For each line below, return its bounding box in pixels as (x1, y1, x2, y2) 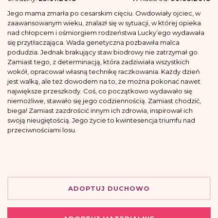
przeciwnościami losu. (7, 126, 76, 134)
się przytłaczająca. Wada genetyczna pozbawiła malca (7, 38, 180, 47)
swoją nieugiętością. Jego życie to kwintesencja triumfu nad (7, 116, 195, 125)
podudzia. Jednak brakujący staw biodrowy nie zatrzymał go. (7, 48, 199, 56)
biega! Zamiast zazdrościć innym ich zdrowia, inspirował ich (7, 107, 193, 115)
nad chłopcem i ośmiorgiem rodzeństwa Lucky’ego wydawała (7, 29, 204, 37)
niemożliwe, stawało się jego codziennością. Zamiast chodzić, (7, 97, 201, 105)
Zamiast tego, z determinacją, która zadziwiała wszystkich (7, 58, 189, 66)
